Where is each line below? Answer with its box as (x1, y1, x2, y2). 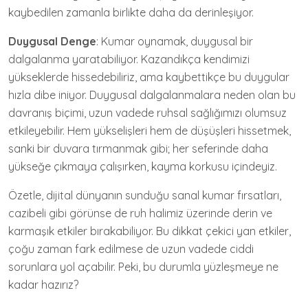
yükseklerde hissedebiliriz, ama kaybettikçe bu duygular (8, 70, 289, 84)
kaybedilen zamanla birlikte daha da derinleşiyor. (8, 5, 254, 19)
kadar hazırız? (8, 278, 78, 291)
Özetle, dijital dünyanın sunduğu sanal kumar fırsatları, (8, 188, 281, 202)
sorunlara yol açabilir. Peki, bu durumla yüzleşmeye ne (8, 260, 278, 274)
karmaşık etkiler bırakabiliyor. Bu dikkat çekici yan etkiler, (8, 224, 291, 238)
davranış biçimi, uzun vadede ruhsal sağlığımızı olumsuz (8, 106, 287, 120)
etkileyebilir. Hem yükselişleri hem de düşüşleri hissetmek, (8, 124, 291, 137)
